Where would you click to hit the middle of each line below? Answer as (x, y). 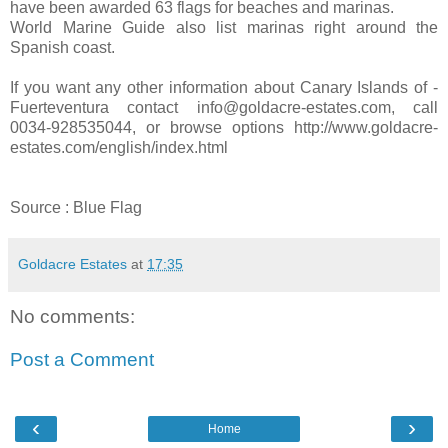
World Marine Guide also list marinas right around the (224, 27)
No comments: (72, 316)
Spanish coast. (62, 47)
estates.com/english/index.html (119, 147)
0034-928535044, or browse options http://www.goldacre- (224, 127)
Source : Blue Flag (76, 207)
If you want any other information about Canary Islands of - (224, 87)
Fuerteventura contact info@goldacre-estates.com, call (224, 107)
